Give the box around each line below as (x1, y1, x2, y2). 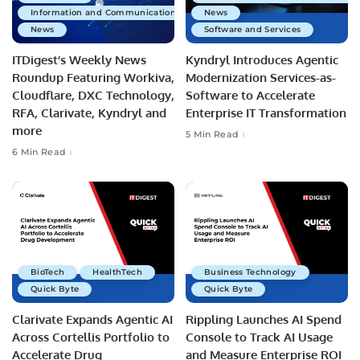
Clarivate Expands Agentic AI (12, 312, 173, 328)
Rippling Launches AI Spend (186, 312, 342, 328)
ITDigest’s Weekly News (12, 51, 146, 67)
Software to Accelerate (186, 87, 315, 103)
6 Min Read (12, 146, 67, 158)
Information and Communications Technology (31, 6, 234, 18)
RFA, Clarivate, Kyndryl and (12, 104, 166, 121)
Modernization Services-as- (186, 69, 336, 85)
